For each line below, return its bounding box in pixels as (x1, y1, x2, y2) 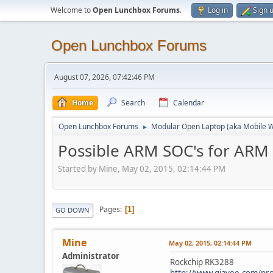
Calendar (173, 97, 204, 108)
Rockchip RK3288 (170, 256, 234, 268)
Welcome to (51, 5, 93, 15)
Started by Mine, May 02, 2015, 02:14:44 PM (58, 163, 225, 174)
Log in (208, 5, 228, 15)
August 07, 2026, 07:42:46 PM (54, 72, 155, 82)
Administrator (62, 250, 119, 261)
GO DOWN (55, 205, 90, 214)
